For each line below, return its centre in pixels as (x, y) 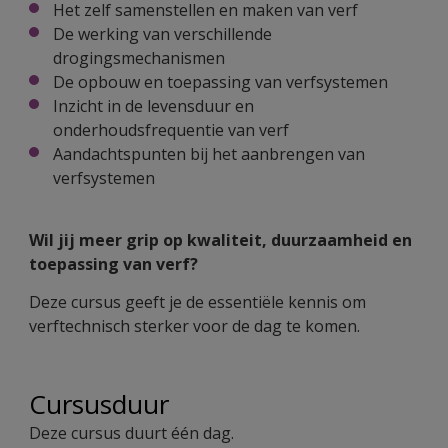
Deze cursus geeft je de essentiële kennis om (197, 302)
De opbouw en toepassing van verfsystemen (220, 82)
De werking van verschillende (162, 34)
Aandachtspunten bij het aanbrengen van (209, 154)
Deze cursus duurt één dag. (131, 433)
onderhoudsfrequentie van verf (171, 130)
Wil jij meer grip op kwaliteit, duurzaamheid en (220, 240)
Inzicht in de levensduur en (153, 106)
